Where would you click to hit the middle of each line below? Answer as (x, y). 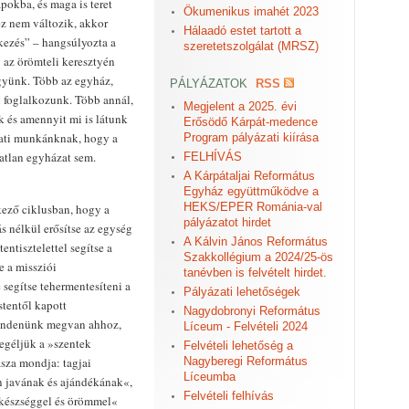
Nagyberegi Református (246, 361)
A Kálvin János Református (256, 241)
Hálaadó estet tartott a (242, 31)
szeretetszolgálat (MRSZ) (251, 46)
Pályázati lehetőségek (242, 292)
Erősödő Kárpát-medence (251, 122)
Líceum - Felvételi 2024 (246, 326)
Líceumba (210, 377)
